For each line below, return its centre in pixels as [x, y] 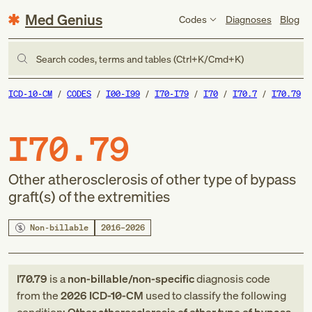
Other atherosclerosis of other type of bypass [152, 179]
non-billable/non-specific [131, 279]
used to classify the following [215, 295]
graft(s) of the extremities [89, 196]
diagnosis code [232, 279]
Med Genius [64, 19]
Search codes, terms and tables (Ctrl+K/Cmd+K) [140, 58]
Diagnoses [248, 19]
